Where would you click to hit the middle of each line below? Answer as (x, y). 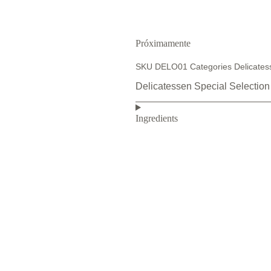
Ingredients (157, 118)
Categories (211, 67)
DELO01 (172, 67)
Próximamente (163, 43)
